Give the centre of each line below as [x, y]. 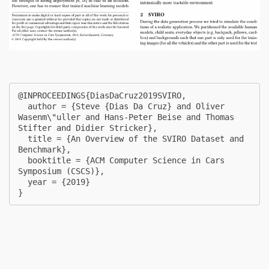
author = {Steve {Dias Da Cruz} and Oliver [23, 106]
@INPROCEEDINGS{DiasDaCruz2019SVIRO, [102, 95]
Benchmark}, [44, 149]
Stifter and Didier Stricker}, [88, 128]
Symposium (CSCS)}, [61, 171]
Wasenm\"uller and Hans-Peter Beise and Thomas [126, 117]
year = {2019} [23, 182]
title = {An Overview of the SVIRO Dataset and [23, 138]
